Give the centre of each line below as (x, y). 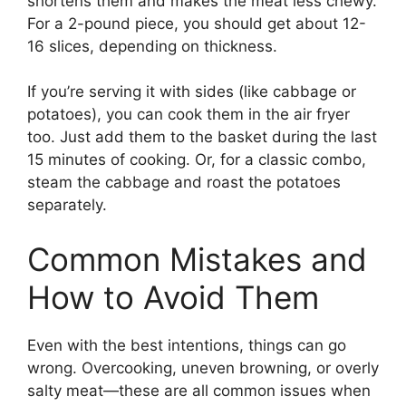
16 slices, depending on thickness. (152, 46)
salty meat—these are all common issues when (199, 390)
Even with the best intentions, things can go (187, 345)
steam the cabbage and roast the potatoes (184, 183)
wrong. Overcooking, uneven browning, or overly (203, 367)
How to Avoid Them (173, 297)
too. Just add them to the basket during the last (202, 137)
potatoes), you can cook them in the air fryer (188, 115)
